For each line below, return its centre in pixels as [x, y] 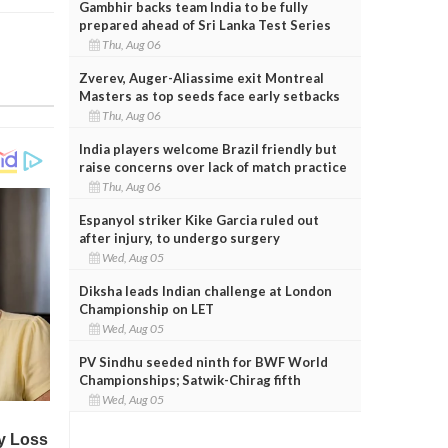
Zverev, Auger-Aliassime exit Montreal [201, 77]
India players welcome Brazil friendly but [207, 148]
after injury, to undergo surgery [179, 237]
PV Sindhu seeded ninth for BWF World [203, 361]
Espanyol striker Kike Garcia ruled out [198, 219]
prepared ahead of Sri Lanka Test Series [204, 24]
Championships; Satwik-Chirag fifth [189, 379]
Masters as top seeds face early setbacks [209, 95]
